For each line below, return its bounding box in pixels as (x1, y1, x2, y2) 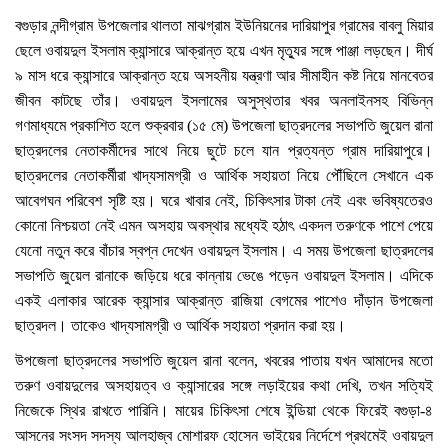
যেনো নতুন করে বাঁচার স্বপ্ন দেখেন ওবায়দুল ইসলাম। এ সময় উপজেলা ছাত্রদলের (15, 242, 433, 259)
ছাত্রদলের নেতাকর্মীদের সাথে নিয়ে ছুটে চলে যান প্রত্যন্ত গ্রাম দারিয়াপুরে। (15, 142, 433, 159)
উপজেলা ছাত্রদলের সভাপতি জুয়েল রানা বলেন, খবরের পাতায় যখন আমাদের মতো (15, 352, 433, 369)
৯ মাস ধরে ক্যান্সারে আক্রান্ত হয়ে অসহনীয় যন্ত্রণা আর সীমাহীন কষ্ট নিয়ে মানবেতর (15, 67, 433, 84)
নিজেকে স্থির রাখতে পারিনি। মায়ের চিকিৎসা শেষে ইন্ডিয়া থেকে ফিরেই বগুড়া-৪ (15, 402, 433, 419)
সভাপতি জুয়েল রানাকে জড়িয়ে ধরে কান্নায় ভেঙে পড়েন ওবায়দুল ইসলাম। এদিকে (15, 267, 433, 284)
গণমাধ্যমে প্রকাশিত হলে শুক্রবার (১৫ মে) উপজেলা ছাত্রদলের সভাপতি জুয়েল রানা (15, 117, 433, 134)
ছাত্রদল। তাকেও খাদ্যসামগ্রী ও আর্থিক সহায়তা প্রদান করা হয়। (15, 317, 350, 334)
